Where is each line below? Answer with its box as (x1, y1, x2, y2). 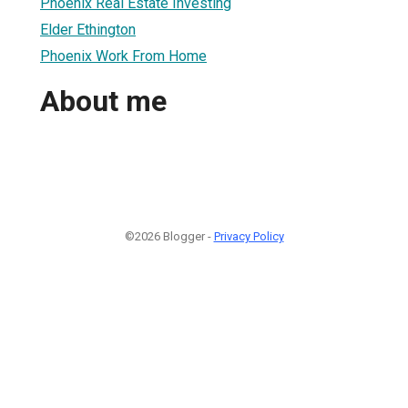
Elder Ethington (40, 20, 136, 38)
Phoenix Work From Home (40, 46, 207, 65)
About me (40, 84, 167, 119)
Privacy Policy (213, 229, 284, 243)
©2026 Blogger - (124, 229, 214, 243)
